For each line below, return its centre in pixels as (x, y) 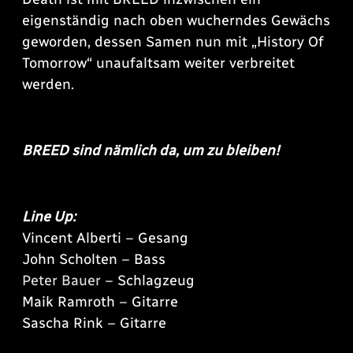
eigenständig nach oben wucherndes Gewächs (176, 21)
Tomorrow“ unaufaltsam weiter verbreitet (158, 63)
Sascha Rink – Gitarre (94, 323)
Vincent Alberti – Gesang (105, 238)
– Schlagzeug (148, 281)
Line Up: (49, 217)
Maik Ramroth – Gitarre (100, 302)
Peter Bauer (61, 281)
